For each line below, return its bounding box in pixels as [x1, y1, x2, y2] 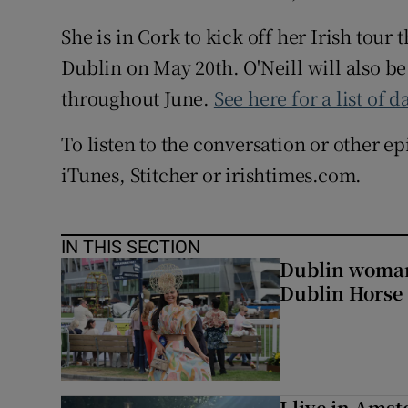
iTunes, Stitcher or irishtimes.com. [61, 161, 362, 189]
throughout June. [61, 85, 214, 112]
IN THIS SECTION [61, 238, 201, 257]
